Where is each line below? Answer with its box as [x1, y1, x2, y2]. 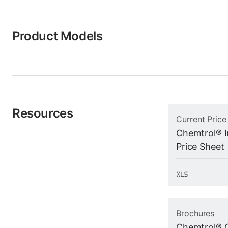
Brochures [176, 208, 215, 218]
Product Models [12, 28, 103, 43]
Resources [12, 106, 73, 121]
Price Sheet [176, 141, 224, 152]
